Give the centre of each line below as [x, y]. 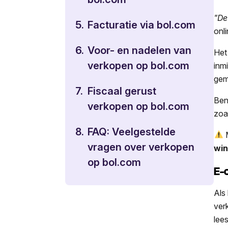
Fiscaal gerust [122, 91]
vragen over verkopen [141, 147]
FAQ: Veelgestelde [132, 132]
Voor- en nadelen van [139, 50]
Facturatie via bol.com [141, 25]
